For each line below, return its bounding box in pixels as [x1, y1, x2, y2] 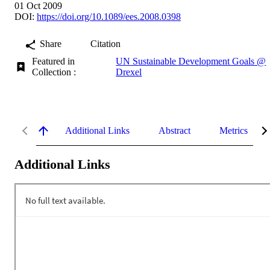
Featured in [32, 55, 75, 66]
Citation [90, 38, 121, 49]
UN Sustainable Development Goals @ [116, 55, 266, 66]
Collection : [32, 66, 81, 77]
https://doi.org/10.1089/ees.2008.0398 [37, 11, 181, 22]
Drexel [116, 66, 142, 77]
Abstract [159, 125, 190, 136]
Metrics [219, 125, 248, 136]
